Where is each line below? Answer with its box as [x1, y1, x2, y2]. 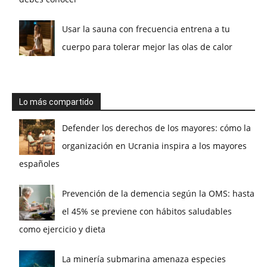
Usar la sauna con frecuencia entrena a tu [62, 23, 230, 35]
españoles [19, 157, 60, 169]
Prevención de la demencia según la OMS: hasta [62, 187, 254, 199]
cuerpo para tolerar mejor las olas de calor [62, 41, 232, 52]
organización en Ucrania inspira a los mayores [62, 139, 247, 151]
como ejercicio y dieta [19, 223, 105, 235]
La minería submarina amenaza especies [62, 253, 226, 265]
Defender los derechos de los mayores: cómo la [62, 122, 251, 133]
